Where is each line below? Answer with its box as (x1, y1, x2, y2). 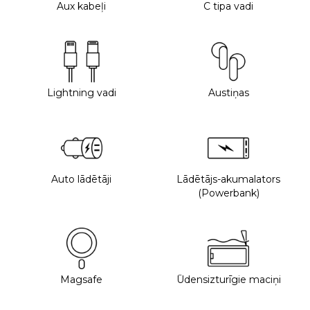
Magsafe (60, 273, 103, 286)
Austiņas (208, 86, 249, 99)
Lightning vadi (46, 86, 116, 99)
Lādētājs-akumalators (176, 172, 281, 185)
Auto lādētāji (51, 172, 112, 185)
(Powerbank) (197, 186, 259, 199)
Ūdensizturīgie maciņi (176, 273, 281, 286)
